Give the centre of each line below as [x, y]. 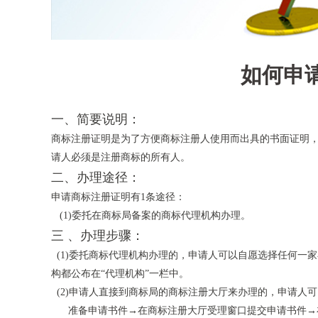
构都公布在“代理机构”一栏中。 [120, 274]
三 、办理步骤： [98, 236]
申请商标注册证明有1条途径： [118, 197]
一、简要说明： [96, 119]
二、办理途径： [96, 177]
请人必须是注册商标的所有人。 [121, 157]
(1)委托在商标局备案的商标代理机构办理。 [151, 215]
